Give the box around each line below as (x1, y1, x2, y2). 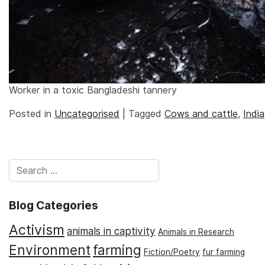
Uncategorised (54, 108, 119, 120)
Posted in (9, 108, 54, 120)
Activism (9, 221, 64, 238)
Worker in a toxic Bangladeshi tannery (9, 85, 177, 96)
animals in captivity (67, 225, 156, 237)
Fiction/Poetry (144, 247, 200, 257)
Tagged (128, 108, 164, 120)
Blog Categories (9, 199, 98, 213)
